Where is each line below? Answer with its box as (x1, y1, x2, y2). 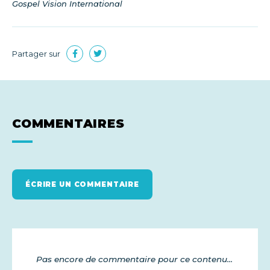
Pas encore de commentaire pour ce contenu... (36, 254, 233, 265)
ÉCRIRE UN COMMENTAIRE (25, 180, 140, 189)
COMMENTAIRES (12, 116, 125, 131)
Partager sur (12, 49, 60, 59)
